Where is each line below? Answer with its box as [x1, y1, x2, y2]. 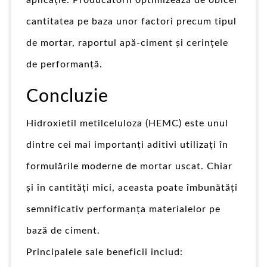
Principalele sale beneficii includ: [26, 247, 183, 257]
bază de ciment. [26, 225, 100, 235]
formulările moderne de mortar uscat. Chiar [26, 161, 232, 171]
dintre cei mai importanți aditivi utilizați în [26, 139, 228, 150]
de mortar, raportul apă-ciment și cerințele [26, 38, 228, 48]
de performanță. [26, 59, 103, 69]
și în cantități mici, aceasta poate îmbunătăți [26, 182, 238, 193]
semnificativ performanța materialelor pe [26, 204, 221, 214]
